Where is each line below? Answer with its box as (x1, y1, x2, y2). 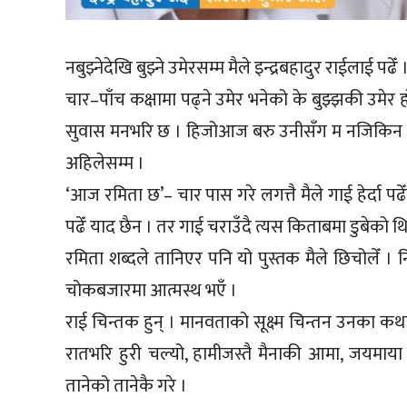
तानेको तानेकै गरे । (65, 371, 187, 402)
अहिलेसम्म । (65, 148, 144, 180)
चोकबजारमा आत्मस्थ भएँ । (65, 275, 237, 307)
